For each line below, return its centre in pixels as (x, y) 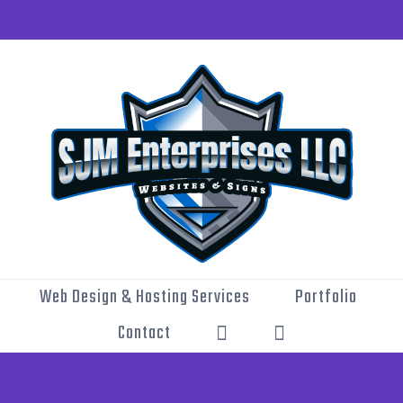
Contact (144, 333)
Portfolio (326, 297)
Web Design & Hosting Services (144, 297)
